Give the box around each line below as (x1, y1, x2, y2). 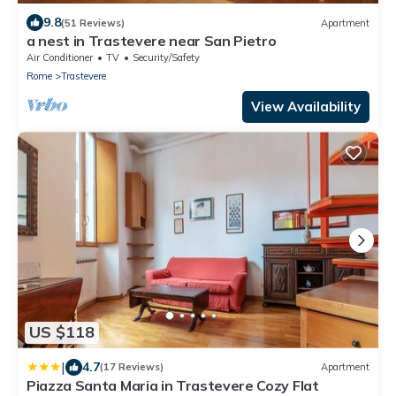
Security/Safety (133, 51, 200, 65)
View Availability (251, 98, 361, 116)
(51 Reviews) (61, 16, 125, 29)
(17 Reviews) (100, 361, 164, 374)
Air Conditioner (27, 51, 93, 65)
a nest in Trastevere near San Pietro (27, 32, 277, 50)
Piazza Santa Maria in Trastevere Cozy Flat (27, 376, 319, 394)
